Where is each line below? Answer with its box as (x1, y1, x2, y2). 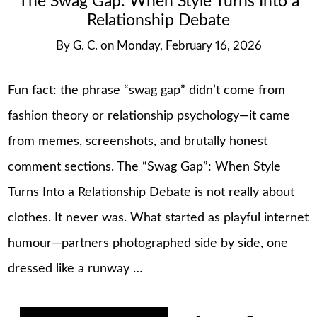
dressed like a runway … (8, 262, 144, 275)
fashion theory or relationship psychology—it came (8, 109, 291, 122)
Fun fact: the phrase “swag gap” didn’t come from (8, 83, 286, 97)
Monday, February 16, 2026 (116, 40, 262, 52)
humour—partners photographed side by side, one (8, 236, 289, 250)
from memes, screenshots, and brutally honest (8, 134, 268, 148)
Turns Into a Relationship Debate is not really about (8, 185, 295, 199)
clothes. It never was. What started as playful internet (8, 211, 309, 224)
